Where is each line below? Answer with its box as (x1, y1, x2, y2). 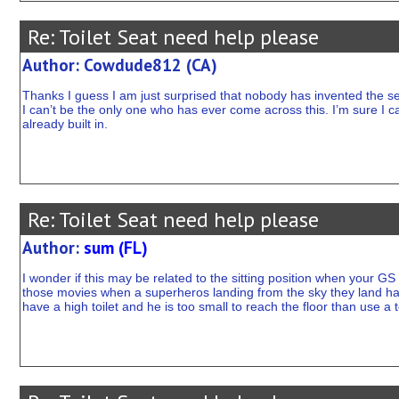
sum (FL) (83, 237, 148, 259)
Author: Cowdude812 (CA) (21, 54, 217, 77)
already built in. (21, 117, 108, 132)
